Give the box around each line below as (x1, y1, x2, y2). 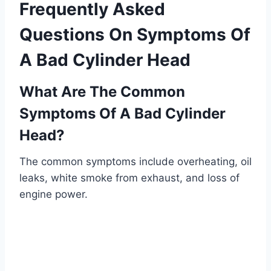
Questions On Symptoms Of (19, 24, 250, 45)
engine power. (19, 188, 88, 200)
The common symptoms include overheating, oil (19, 155, 252, 168)
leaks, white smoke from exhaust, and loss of (19, 171, 240, 184)
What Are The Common (19, 82, 185, 100)
